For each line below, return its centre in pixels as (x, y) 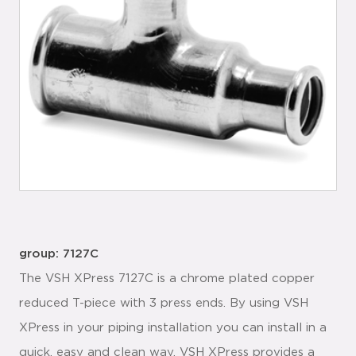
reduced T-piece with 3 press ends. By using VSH (164, 303)
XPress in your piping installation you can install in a (173, 328)
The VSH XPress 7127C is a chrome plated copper (167, 279)
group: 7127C (59, 254)
